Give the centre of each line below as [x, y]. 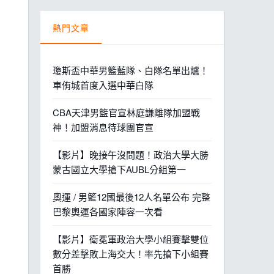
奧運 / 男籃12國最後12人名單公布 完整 [131, 197]
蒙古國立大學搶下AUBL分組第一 [119, 169]
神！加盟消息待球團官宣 [103, 127]
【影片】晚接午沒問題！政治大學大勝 [131, 154]
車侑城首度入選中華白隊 [103, 85]
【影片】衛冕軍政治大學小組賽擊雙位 [131, 239]
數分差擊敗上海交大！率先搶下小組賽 [131, 254]
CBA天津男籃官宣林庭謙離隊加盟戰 [126, 112]
